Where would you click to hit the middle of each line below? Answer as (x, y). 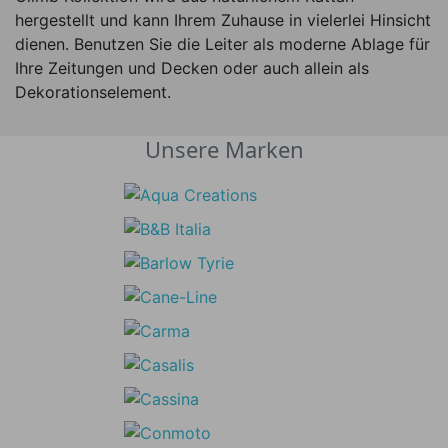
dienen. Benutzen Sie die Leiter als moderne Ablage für (222, 43)
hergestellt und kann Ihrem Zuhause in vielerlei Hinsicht (223, 19)
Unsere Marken (224, 148)
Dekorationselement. (93, 91)
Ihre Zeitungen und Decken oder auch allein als (192, 67)
